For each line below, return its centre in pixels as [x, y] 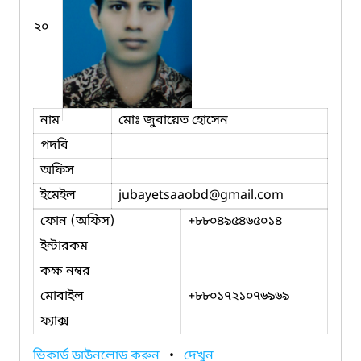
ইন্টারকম [64, 246]
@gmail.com [246, 195]
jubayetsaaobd [164, 195]
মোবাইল [62, 296]
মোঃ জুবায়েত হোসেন [173, 120]
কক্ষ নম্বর [65, 271]
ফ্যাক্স [55, 321]
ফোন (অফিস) [78, 221]
